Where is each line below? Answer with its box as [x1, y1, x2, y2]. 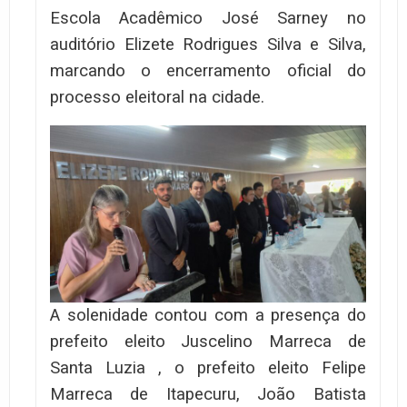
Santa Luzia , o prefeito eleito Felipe [50, 358, 366, 379]
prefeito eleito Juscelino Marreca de [50, 332, 366, 352]
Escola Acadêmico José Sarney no [50, 7, 366, 28]
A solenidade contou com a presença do [50, 305, 366, 326]
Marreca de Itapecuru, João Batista [50, 384, 366, 405]
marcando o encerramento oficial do [50, 60, 366, 81]
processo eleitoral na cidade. [50, 86, 264, 107]
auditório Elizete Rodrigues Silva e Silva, [50, 34, 366, 55]
